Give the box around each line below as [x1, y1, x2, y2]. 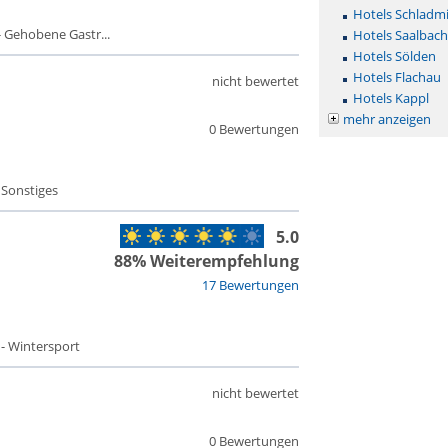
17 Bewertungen [201, 276, 299, 294]
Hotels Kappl [352, 89, 429, 107]
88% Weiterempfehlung [113, 250, 299, 272]
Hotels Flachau [352, 68, 441, 86]
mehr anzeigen [342, 110, 431, 128]
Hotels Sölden [352, 47, 436, 65]
